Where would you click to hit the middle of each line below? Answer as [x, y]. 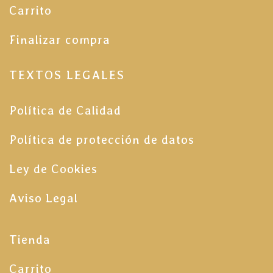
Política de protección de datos [102, 140]
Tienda [30, 239]
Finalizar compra [60, 40]
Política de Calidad [65, 110]
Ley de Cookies [53, 169]
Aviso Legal [44, 198]
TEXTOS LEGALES [67, 75]
